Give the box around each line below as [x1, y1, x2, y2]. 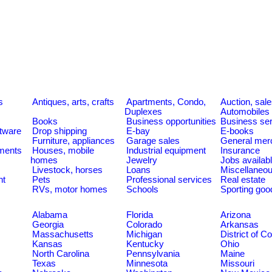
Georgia [32, 220, 64, 229]
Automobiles [220, 107, 270, 117]
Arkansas [220, 220, 259, 229]
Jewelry [126, 155, 157, 165]
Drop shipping [32, 126, 87, 136]
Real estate [220, 175, 265, 185]
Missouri [220, 259, 254, 268]
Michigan [126, 229, 162, 239]
